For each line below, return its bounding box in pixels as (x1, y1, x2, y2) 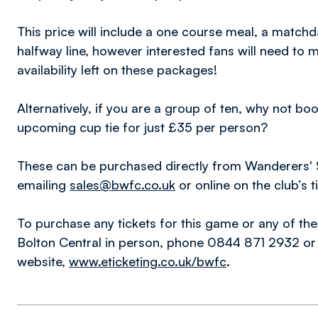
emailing (17, 177, 70, 192)
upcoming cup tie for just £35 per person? (17, 119, 268, 135)
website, (17, 253, 69, 269)
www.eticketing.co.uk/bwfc (69, 253, 226, 269)
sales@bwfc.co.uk (70, 177, 175, 192)
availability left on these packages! (17, 62, 217, 77)
